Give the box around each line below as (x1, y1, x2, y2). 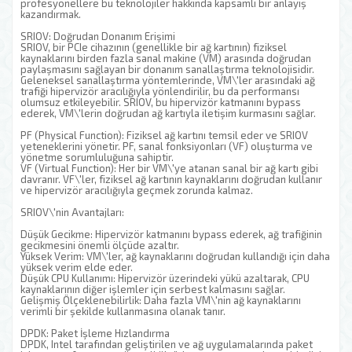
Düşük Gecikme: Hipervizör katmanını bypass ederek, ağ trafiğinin (20, 228, 322, 240)
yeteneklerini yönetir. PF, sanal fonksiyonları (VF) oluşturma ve (20, 140, 313, 152)
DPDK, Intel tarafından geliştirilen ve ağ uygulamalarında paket (20, 338, 313, 350)
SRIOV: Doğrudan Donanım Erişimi (20, 30, 175, 42)
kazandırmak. (20, 8, 81, 20)
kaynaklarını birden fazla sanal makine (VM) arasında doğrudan (20, 52, 311, 64)
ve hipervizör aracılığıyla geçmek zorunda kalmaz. (20, 184, 253, 196)
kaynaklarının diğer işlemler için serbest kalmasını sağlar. (20, 283, 285, 295)
